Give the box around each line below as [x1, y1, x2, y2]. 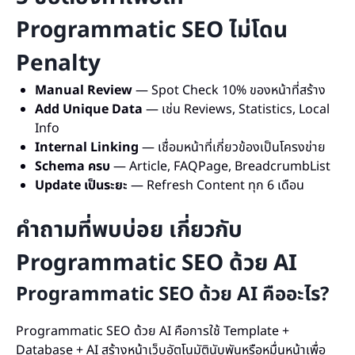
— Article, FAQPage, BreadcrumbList [110, 157, 330, 176]
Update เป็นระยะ [35, 176, 128, 195]
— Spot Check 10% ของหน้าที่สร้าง [132, 81, 326, 100]
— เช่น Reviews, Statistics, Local [143, 100, 330, 119]
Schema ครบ [35, 157, 110, 176]
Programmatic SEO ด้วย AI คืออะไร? [16, 281, 329, 309]
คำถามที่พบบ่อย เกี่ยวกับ [16, 213, 242, 247]
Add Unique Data [35, 100, 143, 119]
